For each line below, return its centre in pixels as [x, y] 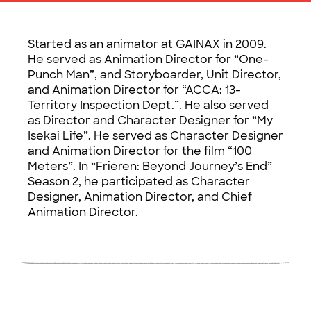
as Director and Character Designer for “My [150, 120]
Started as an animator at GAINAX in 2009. [147, 44]
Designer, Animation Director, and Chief [140, 197]
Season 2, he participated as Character [139, 182]
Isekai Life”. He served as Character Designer [155, 136]
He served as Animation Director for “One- [148, 59]
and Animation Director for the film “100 [140, 151]
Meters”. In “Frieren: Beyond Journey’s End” [150, 166]
